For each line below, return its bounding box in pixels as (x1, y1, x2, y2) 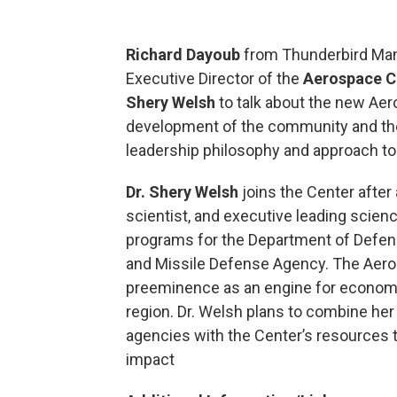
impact (126, 349, 175, 369)
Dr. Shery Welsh (126, 182, 242, 201)
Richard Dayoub (126, 44, 240, 64)
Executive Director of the (126, 68, 303, 88)
